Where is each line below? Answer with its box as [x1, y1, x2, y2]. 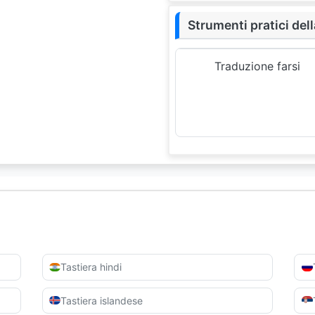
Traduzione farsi [214, 59, 301, 74]
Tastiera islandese [60, 294, 143, 307]
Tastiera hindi [60, 261, 122, 274]
